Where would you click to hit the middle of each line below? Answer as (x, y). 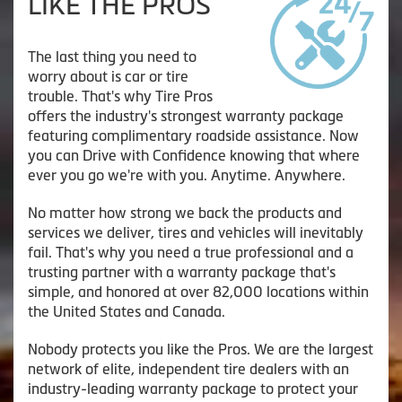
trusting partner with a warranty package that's (182, 271)
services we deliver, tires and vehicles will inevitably (196, 232)
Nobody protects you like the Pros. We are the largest (201, 349)
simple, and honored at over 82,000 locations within (198, 291)
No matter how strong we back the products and (185, 212)
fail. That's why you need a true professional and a (191, 252)
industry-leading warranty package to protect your (193, 388)
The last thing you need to (112, 56)
